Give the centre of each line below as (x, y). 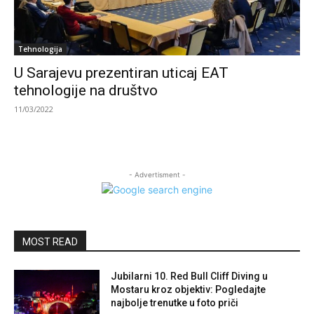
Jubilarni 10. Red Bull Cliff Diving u (190, 276)
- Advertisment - (157, 174)
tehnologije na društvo (86, 90)
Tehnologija (40, 49)
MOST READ (50, 241)
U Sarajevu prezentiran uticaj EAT (121, 73)
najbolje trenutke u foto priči (175, 302)
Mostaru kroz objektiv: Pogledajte (189, 289)
